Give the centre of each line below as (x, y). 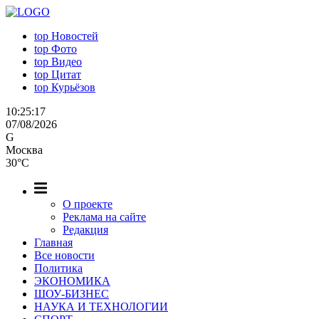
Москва (24, 150)
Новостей (75, 36)
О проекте (88, 204)
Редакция (85, 230)
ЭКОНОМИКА (72, 281)
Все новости (64, 255)
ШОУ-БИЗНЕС (72, 294)
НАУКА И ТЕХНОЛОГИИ (101, 307)
